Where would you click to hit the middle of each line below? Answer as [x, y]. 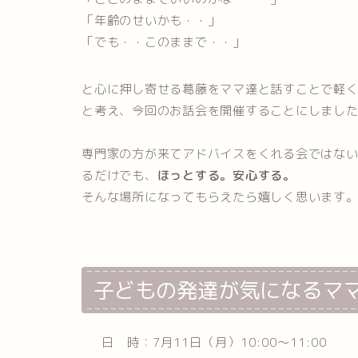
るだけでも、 [119, 176]
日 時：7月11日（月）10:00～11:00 [214, 342]
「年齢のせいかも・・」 [151, 21]
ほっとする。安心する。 [226, 176]
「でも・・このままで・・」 [163, 42]
